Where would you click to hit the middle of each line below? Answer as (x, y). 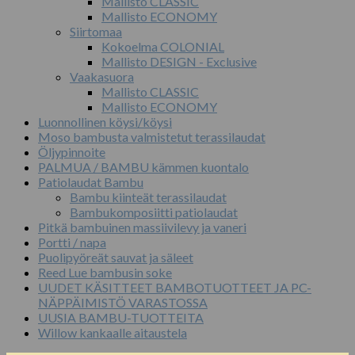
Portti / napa (72, 242)
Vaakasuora (102, 77)
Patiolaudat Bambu (91, 182)
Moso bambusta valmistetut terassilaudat (152, 137)
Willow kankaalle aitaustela (113, 333)
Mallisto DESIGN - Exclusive (179, 62)
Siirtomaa (96, 32)
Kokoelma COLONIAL (163, 47)
